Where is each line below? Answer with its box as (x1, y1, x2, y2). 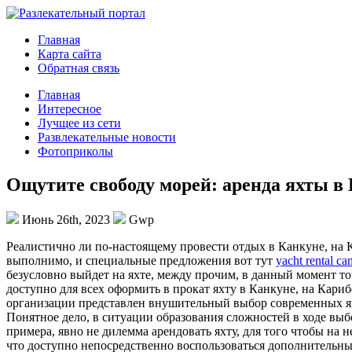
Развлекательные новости (38, 130, 176, 144)
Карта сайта (38, 47, 101, 60)
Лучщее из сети (38, 116, 121, 130)
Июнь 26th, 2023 (19, 212, 113, 226)
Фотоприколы (38, 145, 113, 158)
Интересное (38, 102, 101, 115)
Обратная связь (38, 61, 119, 75)
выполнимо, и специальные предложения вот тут (6, 253, 276, 267)
